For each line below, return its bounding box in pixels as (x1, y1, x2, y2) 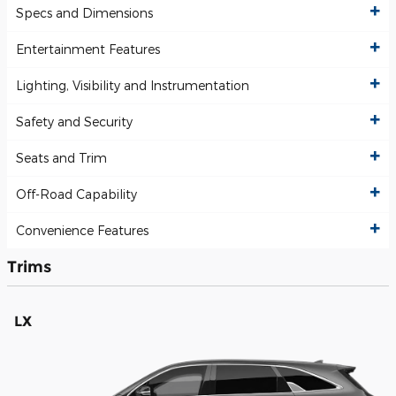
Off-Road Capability (16, 187, 137, 202)
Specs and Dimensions (16, 5, 153, 21)
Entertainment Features (16, 42, 160, 57)
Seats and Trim (16, 150, 107, 166)
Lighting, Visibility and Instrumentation (16, 78, 249, 94)
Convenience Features (16, 223, 148, 239)
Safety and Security (16, 114, 133, 130)
